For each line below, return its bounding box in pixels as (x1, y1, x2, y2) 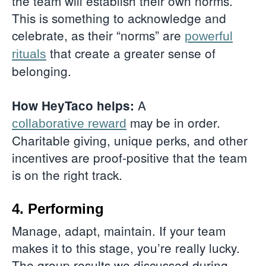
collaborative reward (12, 116, 126, 131)
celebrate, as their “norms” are (12, 26, 185, 45)
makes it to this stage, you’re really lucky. (12, 238, 240, 256)
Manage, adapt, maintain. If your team (12, 221, 226, 239)
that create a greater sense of (50, 44, 216, 62)
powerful (185, 29, 233, 43)
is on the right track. (12, 166, 126, 184)
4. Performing (12, 200, 104, 217)
